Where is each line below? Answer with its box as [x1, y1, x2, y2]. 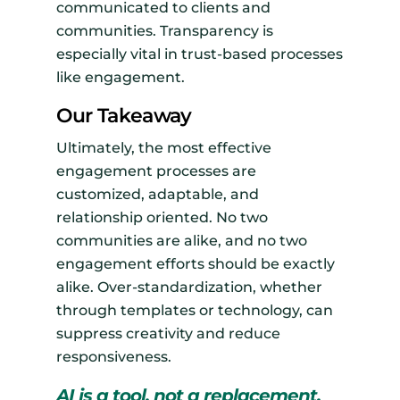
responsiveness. [55, 348, 171, 366]
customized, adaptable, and [55, 186, 259, 204]
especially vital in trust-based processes [55, 46, 343, 63]
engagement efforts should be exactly [55, 255, 335, 273]
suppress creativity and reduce [55, 325, 280, 343]
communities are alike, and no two [55, 232, 307, 250]
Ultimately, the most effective [55, 139, 271, 157]
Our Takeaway [55, 104, 192, 129]
